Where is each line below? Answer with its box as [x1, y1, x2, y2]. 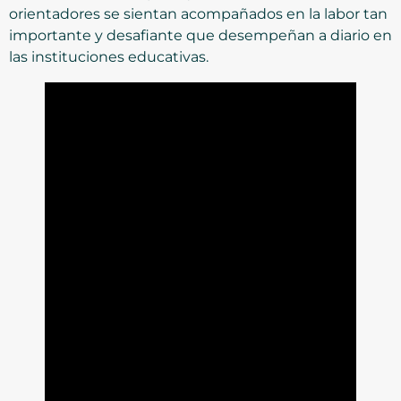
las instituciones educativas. [9, 47, 209, 65]
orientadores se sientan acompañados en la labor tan [9, 4, 388, 22]
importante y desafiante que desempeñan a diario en [9, 26, 392, 44]
